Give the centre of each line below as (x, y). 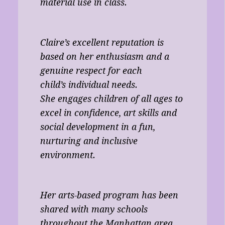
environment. (68, 155)
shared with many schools (94, 209)
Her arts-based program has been (109, 195)
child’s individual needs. (89, 85)
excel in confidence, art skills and (108, 113)
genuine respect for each (91, 71)
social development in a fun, (97, 127)
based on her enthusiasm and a (104, 57)
